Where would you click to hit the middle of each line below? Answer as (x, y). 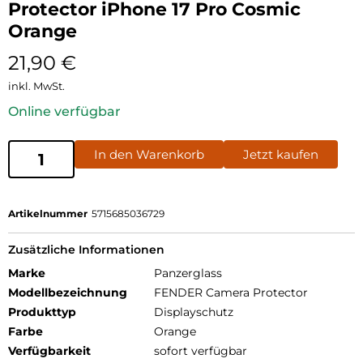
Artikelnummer (48, 214)
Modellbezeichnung (68, 293)
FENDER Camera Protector (231, 293)
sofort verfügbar (201, 351)
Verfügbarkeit (49, 351)
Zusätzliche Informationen (86, 250)
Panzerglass (188, 273)
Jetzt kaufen (281, 155)
